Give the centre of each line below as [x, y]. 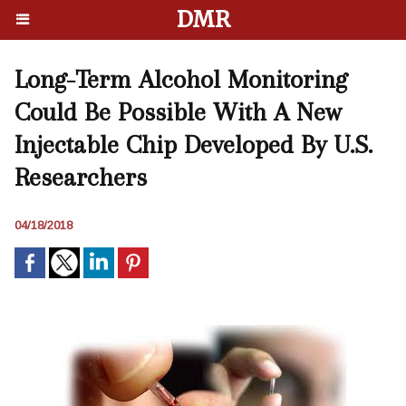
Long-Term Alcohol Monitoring [181, 79]
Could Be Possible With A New [178, 112]
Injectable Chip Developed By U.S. [193, 145]
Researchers [81, 177]
